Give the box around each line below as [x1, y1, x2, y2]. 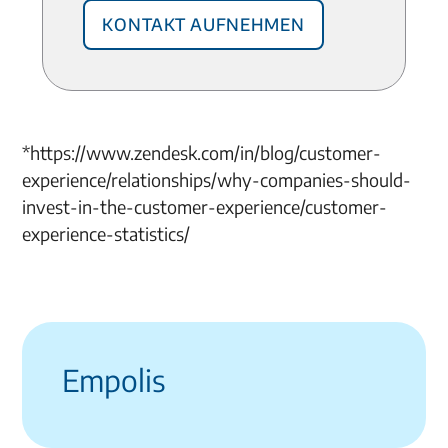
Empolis [62, 361, 167, 399]
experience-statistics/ [22, 222, 195, 245]
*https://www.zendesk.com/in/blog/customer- [22, 141, 382, 164]
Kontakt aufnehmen [102, 6, 305, 36]
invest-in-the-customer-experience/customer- [22, 195, 388, 218]
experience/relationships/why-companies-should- [22, 168, 412, 191]
